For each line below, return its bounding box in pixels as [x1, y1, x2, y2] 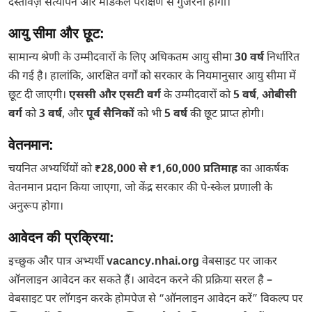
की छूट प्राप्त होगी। [187, 107, 264, 122]
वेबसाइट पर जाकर [199, 255, 277, 270]
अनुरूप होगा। [8, 200, 63, 214]
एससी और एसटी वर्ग [69, 88, 161, 103]
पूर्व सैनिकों [86, 107, 134, 122]
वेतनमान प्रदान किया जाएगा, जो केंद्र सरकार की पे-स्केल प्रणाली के [8, 181, 272, 196]
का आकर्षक [237, 162, 288, 177]
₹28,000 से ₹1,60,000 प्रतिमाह [95, 162, 237, 177]
